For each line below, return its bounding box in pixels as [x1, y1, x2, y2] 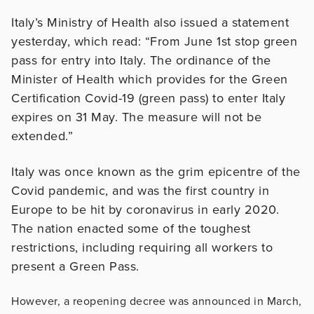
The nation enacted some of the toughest [11, 220, 251, 236]
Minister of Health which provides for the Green [11, 71, 288, 87]
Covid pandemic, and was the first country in [11, 182, 269, 198]
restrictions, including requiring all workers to [11, 239, 273, 255]
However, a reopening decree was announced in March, [11, 294, 302, 308]
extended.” [11, 128, 73, 144]
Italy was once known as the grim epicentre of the [11, 163, 301, 179]
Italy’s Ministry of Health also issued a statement [11, 14, 289, 30]
